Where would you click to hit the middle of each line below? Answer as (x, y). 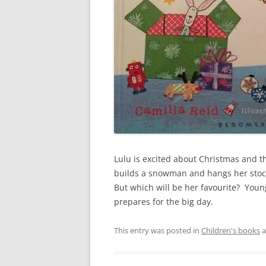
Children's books (231, 230)
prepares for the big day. (164, 202)
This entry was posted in (158, 230)
